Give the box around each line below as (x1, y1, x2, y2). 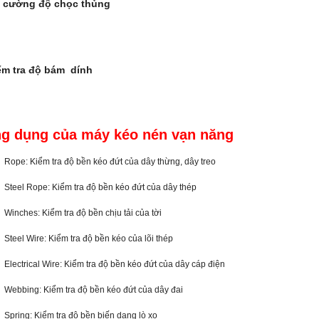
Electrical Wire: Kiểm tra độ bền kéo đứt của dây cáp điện (4, 259, 225, 269)
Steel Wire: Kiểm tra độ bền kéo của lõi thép (4, 234, 173, 244)
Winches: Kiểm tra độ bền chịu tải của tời (4, 208, 162, 218)
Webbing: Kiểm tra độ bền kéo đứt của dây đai (4, 285, 183, 295)
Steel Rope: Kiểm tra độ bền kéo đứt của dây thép (4, 182, 197, 192)
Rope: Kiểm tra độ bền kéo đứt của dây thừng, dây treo (4, 157, 216, 167)
